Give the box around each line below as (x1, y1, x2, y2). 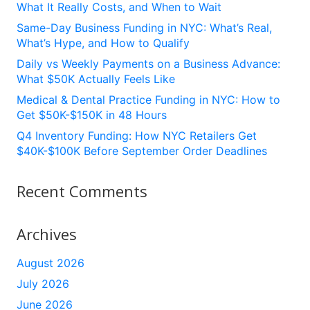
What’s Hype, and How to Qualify (17, 36, 190, 51)
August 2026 (17, 256, 84, 271)
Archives (17, 224, 77, 245)
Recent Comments (17, 181, 147, 202)
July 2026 (17, 277, 69, 291)
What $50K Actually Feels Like (17, 72, 175, 86)
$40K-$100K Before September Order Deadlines (17, 144, 267, 158)
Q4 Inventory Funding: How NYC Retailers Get (17, 129, 257, 143)
